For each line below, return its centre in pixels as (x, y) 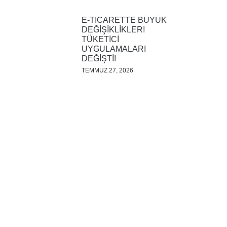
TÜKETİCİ (100, 39)
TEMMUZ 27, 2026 (107, 70)
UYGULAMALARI (114, 49)
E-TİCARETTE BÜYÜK (124, 20)
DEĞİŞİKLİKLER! (113, 30)
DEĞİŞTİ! (99, 59)
